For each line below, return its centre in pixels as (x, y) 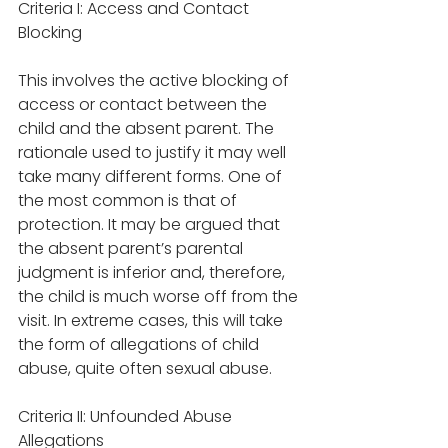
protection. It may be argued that (151, 225)
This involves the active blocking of (155, 81)
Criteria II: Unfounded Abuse (127, 417)
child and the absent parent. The (148, 129)
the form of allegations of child (140, 345)
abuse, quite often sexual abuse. (147, 369)
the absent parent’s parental (132, 249)
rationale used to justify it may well (154, 153)
